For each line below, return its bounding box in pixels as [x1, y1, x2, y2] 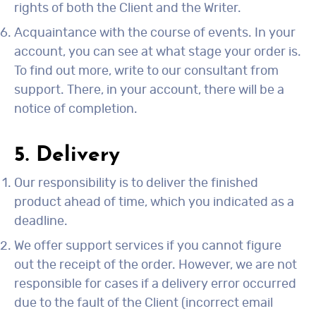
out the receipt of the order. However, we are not [14, 259, 297, 272]
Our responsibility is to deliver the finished [14, 177, 258, 190]
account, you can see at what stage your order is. [14, 46, 301, 59]
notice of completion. [14, 103, 138, 116]
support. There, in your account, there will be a [14, 84, 284, 97]
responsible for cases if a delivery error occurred [14, 278, 296, 291]
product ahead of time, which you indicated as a [14, 196, 294, 209]
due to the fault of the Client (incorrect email [14, 297, 273, 310]
